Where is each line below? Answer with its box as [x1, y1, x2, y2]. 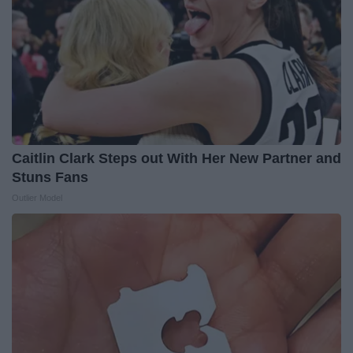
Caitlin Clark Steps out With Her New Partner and [12, 150, 341, 166]
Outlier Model [12, 192, 62, 203]
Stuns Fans [12, 169, 88, 185]
